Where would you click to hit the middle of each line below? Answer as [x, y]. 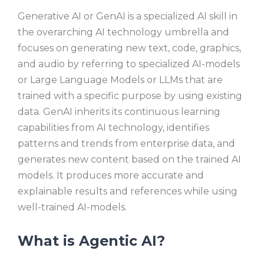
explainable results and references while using [128, 191]
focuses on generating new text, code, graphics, [129, 48]
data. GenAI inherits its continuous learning [119, 111]
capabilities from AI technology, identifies [113, 127]
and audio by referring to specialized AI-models [129, 64]
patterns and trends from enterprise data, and [126, 143]
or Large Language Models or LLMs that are [120, 80]
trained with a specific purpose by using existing [130, 95]
